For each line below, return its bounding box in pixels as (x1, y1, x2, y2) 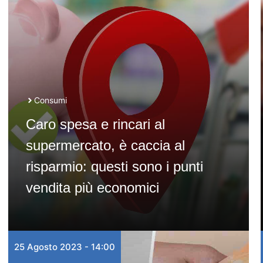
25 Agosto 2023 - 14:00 (14, 241, 115, 252)
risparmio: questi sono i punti (25, 159, 203, 174)
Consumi (33, 95, 67, 105)
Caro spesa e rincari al (25, 116, 165, 132)
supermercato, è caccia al (25, 137, 185, 153)
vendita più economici (25, 180, 159, 195)
